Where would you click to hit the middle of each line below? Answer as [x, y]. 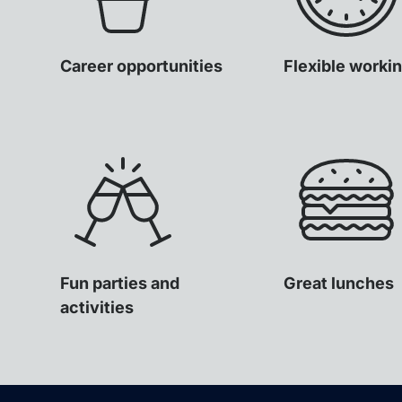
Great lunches [338, 283]
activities [97, 307]
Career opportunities [142, 66]
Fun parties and [120, 283]
